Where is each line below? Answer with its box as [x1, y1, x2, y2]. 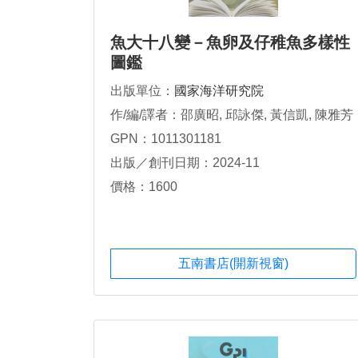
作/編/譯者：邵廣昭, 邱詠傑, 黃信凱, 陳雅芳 [110, 108, 353, 121]
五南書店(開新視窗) [178, 257, 288, 271]
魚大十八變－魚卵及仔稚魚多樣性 [110, 34, 350, 51]
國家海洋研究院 [174, 84, 264, 97]
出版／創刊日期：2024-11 [110, 156, 260, 169]
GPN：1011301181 [110, 132, 221, 145]
